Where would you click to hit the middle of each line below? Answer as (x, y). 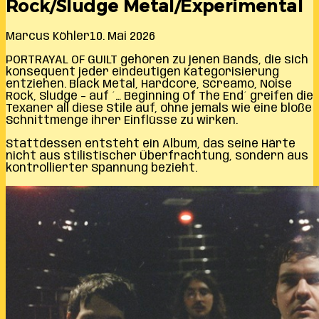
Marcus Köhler (48, 36)
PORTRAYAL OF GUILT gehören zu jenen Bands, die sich (157, 60)
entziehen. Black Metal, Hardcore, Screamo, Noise (149, 84)
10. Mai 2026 (122, 36)
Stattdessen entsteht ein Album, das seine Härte (151, 144)
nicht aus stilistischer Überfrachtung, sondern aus (157, 156)
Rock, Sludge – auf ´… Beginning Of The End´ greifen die (159, 96)
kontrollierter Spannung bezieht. (101, 168)
